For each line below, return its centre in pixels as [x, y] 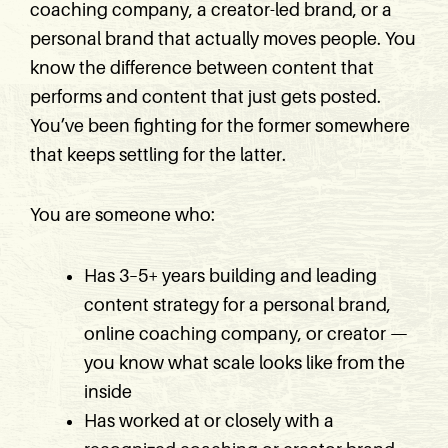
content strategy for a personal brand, [237, 304]
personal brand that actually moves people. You [223, 38]
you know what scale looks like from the [244, 362]
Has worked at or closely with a [209, 420]
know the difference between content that [202, 67]
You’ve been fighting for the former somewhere [220, 125]
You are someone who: [122, 215]
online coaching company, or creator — [246, 333]
